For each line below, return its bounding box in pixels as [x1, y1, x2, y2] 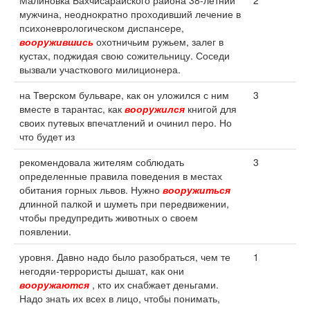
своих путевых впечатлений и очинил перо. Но [19, 116, 232, 129]
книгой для [185, 102, 237, 116]
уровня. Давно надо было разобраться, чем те [19, 250, 230, 264]
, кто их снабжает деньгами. [89, 277, 219, 291]
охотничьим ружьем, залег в [93, 35, 224, 48]
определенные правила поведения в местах [19, 169, 222, 183]
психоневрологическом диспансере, [19, 21, 184, 35]
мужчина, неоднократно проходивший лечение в [19, 7, 241, 21]
